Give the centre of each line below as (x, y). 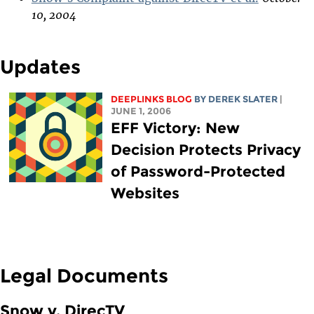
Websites (145, 193)
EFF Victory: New (175, 128)
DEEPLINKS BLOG (151, 99)
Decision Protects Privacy (205, 149)
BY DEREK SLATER (235, 99)
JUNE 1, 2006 (141, 111)
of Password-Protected (198, 171)
